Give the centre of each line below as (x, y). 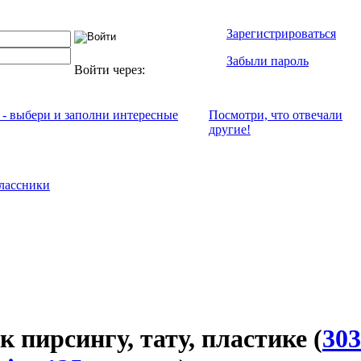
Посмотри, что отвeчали (276, 115)
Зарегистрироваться (281, 33)
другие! (230, 129)
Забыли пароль (268, 61)
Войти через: (111, 70)
